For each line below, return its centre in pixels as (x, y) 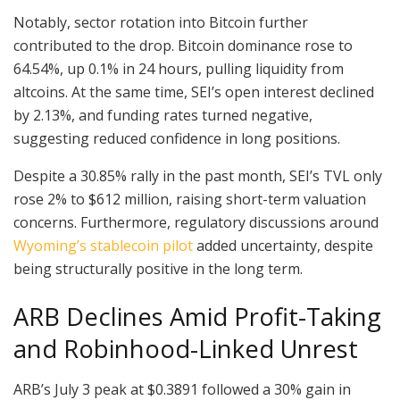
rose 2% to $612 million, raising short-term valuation (190, 200)
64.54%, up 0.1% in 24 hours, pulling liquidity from (179, 69)
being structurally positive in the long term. (158, 269)
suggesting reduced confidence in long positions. (177, 139)
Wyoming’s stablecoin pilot (103, 246)
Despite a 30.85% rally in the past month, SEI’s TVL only (198, 176)
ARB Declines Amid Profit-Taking (197, 317)
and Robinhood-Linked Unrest (186, 349)
